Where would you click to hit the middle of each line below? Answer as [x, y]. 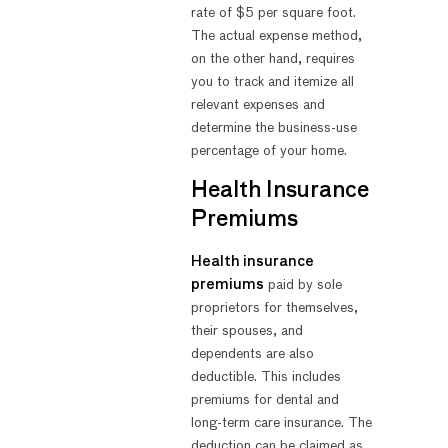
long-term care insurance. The [281, 422]
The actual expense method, [276, 35]
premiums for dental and [264, 399]
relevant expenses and [257, 104]
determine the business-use [273, 127]
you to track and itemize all [272, 81]
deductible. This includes [265, 376]
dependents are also [252, 353]
